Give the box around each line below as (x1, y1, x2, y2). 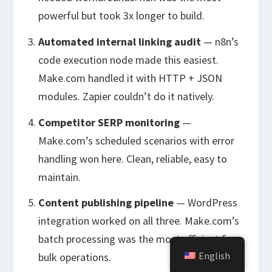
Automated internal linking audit (38, 34, 201, 49)
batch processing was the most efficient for (38, 232, 236, 246)
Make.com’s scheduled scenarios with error (38, 133, 234, 148)
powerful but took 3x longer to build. (38, 8, 205, 23)
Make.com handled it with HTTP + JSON (38, 70, 222, 85)
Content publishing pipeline (38, 195, 174, 210)
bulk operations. (38, 250, 111, 265)
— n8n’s (200, 34, 239, 49)
